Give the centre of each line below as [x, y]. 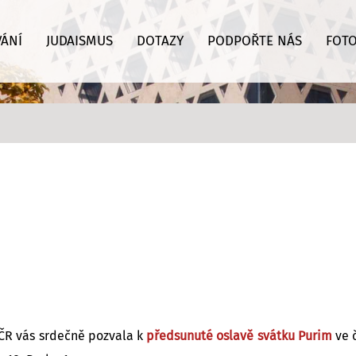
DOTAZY [160, 41]
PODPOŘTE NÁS [254, 41]
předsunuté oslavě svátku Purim [239, 336]
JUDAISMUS [79, 41]
